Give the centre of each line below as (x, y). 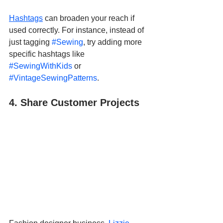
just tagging (30, 42)
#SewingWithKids (41, 66)
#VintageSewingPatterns (53, 78)
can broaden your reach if (90, 18)
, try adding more (113, 42)
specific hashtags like (48, 54)
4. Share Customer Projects (74, 103)
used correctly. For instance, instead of (77, 30)
